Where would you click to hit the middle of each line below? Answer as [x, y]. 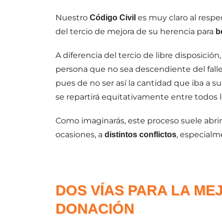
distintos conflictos [140, 134]
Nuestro [72, 17]
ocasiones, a [80, 134]
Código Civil [112, 17]
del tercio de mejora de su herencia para [136, 31]
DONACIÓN [95, 208]
